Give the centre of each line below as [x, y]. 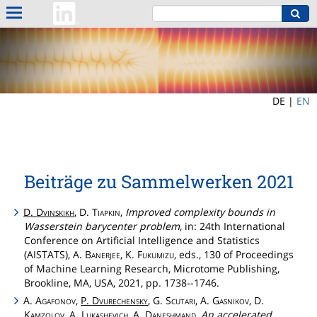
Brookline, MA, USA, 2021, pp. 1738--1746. [122, 283]
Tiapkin [106, 212]
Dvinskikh [56, 212]
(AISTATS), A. [54, 255]
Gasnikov [231, 300]
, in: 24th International [232, 226]
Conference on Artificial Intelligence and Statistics [142, 241]
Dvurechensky [120, 300]
